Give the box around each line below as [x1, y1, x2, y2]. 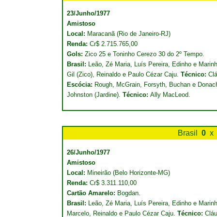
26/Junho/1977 [67, 149, 110, 156]
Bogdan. [115, 189, 140, 197]
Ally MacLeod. [150, 91, 190, 98]
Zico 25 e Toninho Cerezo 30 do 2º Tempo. [83, 50, 204, 58]
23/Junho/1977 [67, 10, 110, 17]
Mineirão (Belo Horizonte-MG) [87, 169, 170, 176]
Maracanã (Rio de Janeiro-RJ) [85, 30, 170, 37]
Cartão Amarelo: [67, 189, 115, 197]
